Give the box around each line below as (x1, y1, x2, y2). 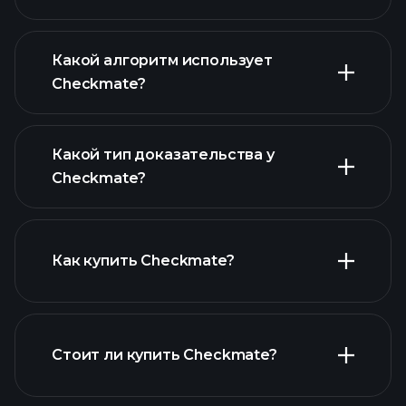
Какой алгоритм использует (52, 52, 273, 69)
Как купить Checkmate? (52, 252, 235, 269)
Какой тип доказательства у (52, 146, 275, 163)
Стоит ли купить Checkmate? (52, 346, 277, 363)
